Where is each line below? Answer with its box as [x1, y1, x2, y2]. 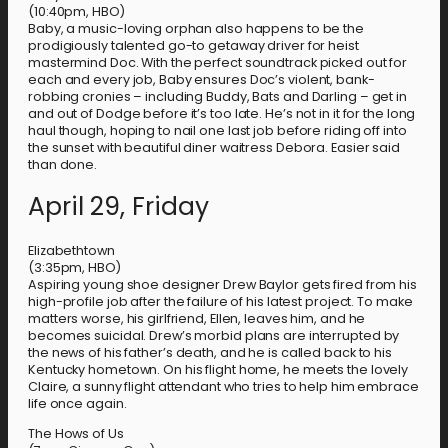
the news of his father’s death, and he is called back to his [28, 344, 392, 361]
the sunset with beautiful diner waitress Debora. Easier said [28, 138, 400, 156]
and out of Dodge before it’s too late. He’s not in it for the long [28, 104, 416, 122]
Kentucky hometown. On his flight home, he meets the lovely [28, 361, 409, 378]
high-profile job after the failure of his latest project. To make [28, 293, 413, 310]
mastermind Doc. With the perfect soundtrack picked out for [28, 53, 408, 71]
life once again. [28, 395, 127, 412]
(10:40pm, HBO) [28, 2, 125, 20]
